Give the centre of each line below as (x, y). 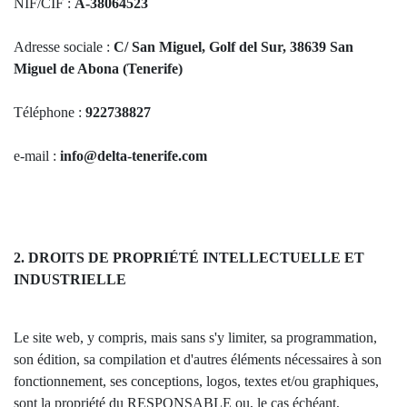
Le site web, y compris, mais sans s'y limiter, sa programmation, (195, 338)
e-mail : (37, 156)
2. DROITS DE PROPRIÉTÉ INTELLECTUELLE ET (189, 258)
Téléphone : (50, 112)
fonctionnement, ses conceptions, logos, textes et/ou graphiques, (196, 381)
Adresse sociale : (64, 47)
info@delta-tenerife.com (134, 156)
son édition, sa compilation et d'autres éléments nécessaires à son (198, 359)
